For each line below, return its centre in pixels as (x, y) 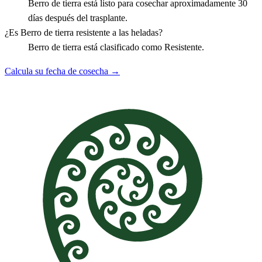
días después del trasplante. (78, 18)
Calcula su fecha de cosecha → (62, 71)
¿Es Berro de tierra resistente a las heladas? (84, 32)
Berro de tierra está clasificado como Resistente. (116, 47)
